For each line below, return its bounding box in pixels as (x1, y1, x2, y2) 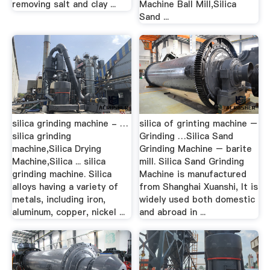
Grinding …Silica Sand (139, 130, 234, 142)
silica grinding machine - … (11, 117, 128, 130)
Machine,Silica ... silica (11, 155, 105, 168)
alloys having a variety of (11, 180, 118, 193)
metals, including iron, (11, 193, 105, 206)
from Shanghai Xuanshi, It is (139, 180, 259, 193)
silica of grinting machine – (139, 117, 258, 130)
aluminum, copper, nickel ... (11, 206, 125, 218)
